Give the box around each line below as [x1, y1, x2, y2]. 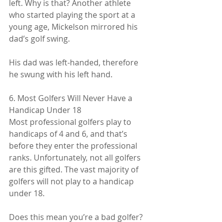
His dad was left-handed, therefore [9, 56, 140, 68]
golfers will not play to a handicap [9, 175, 136, 187]
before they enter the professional [9, 140, 139, 151]
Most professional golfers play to [9, 116, 133, 127]
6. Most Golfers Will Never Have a [9, 92, 134, 104]
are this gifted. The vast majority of [9, 164, 140, 175]
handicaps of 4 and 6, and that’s [9, 128, 129, 139]
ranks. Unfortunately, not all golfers [9, 152, 143, 163]
